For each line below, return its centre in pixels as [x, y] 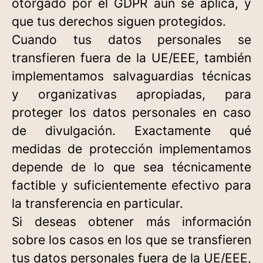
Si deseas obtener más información [131, 222]
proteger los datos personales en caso [131, 112]
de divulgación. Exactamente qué [131, 131]
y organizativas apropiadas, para [131, 94]
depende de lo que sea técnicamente [131, 167]
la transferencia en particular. [97, 203]
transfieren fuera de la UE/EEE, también [131, 58]
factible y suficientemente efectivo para [131, 185]
